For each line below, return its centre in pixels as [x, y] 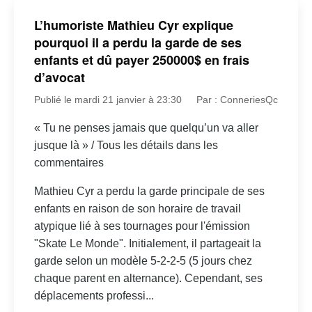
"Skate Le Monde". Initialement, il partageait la [147, 244]
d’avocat [59, 78]
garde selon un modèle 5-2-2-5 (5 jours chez [143, 261]
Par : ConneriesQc [237, 100]
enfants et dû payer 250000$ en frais [141, 60]
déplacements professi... [94, 296]
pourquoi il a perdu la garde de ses [138, 43]
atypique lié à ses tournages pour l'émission [142, 226]
